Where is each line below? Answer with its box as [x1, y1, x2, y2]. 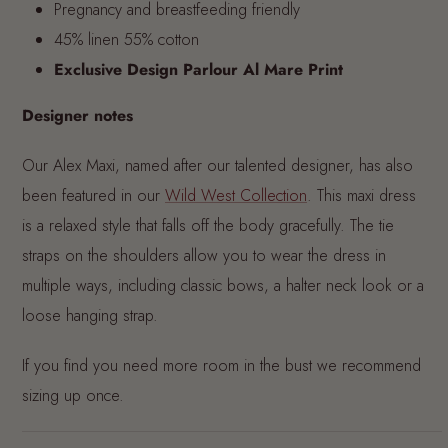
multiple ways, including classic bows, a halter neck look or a [22, 273, 424, 297]
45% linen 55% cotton [54, 27, 199, 51]
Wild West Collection [165, 183, 307, 207]
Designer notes [22, 103, 133, 127]
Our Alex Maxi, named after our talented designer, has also [22, 153, 413, 177]
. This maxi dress [307, 183, 416, 207]
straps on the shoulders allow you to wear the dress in [22, 243, 386, 267]
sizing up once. [22, 383, 124, 407]
